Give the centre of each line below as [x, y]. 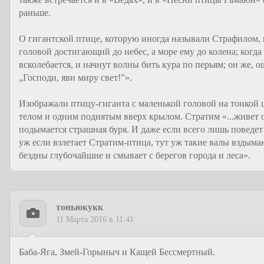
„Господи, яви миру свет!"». [75, 77]
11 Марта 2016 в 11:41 [95, 220]
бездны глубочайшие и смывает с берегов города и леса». [135, 155]
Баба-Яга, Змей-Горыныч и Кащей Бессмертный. [117, 252]
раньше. [35, 13]
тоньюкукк [80, 207]
